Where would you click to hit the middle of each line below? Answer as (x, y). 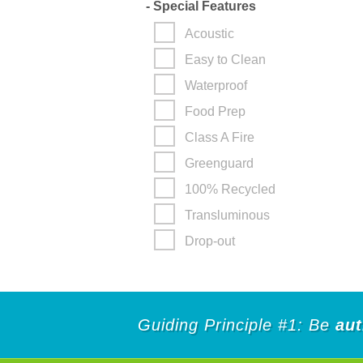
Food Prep (215, 111)
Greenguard (219, 163)
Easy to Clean (225, 60)
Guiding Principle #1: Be (236, 325)
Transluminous (227, 215)
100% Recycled (230, 189)
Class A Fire (220, 137)
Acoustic (209, 34)
